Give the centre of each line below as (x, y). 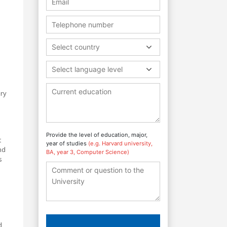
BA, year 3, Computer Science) (88, 152)
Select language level (87, 69)
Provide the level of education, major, (97, 135)
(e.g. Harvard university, (120, 143)
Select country (76, 47)
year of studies (67, 143)
